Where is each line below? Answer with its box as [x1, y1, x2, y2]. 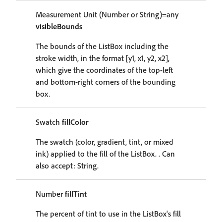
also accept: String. [36, 161, 99, 170]
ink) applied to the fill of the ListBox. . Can [36, 149, 175, 159]
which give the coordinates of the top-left [36, 65, 173, 75]
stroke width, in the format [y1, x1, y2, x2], [36, 53, 169, 63]
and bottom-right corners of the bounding [36, 77, 175, 87]
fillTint [65, 189, 87, 199]
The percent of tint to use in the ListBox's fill [36, 209, 181, 219]
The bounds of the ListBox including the [36, 41, 168, 51]
